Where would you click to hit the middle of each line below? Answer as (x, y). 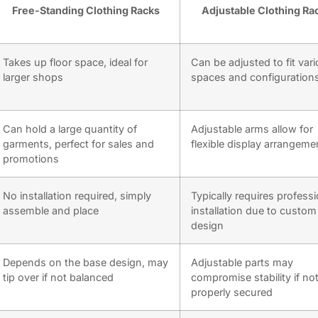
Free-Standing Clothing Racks (86, 11)
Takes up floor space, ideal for (75, 62)
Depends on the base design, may (86, 263)
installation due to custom (254, 211)
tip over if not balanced (58, 278)
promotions (31, 159)
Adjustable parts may (242, 263)
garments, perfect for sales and (78, 144)
